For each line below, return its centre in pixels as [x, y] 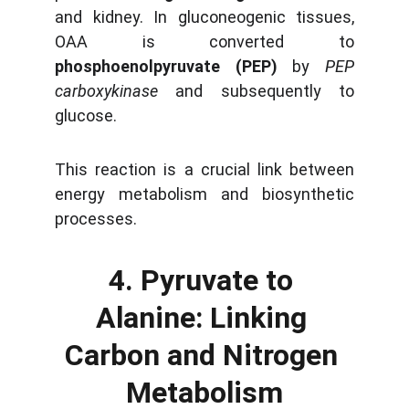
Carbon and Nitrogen [204, 355]
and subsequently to [256, 91]
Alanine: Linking [204, 318]
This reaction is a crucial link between [204, 169]
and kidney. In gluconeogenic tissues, [204, 17]
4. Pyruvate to [204, 280]
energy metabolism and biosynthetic [204, 194]
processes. [96, 219]
